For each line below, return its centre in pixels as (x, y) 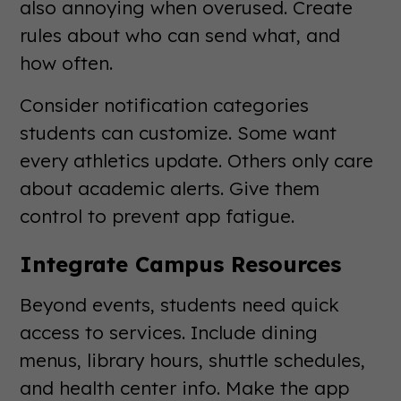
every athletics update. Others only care (197, 160)
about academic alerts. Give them (170, 188)
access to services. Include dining (169, 332)
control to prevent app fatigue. (158, 215)
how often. (67, 62)
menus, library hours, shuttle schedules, (193, 359)
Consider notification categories (165, 104)
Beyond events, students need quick (180, 304)
